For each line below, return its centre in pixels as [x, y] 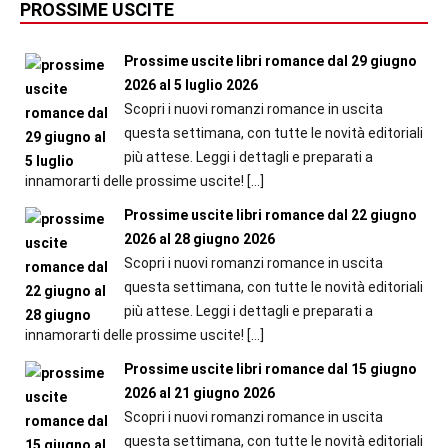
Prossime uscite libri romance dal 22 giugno [270, 215]
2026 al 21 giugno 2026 [199, 393]
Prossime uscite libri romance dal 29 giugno [270, 61]
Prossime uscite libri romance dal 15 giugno [270, 369]
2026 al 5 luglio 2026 [190, 85]
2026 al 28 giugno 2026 [199, 239]
